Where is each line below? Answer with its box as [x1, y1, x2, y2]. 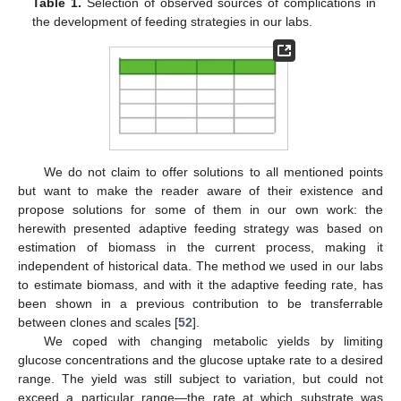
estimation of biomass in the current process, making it [18, 240, 383, 255]
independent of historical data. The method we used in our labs [18, 259, 383, 274]
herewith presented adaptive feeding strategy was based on [18, 221, 383, 236]
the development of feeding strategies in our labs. [32, 14, 313, 30]
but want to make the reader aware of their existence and [18, 183, 383, 199]
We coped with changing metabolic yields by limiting [43, 334, 383, 349]
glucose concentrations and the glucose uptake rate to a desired [18, 353, 383, 368]
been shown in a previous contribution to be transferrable [18, 296, 383, 311]
